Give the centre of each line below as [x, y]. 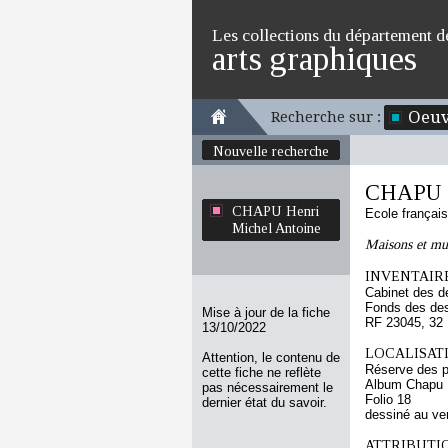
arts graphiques [314, 58]
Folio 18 [388, 399]
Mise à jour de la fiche [266, 312]
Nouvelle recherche [271, 151]
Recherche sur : [326, 117]
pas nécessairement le [267, 387]
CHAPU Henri [275, 211]
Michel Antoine [276, 228]
